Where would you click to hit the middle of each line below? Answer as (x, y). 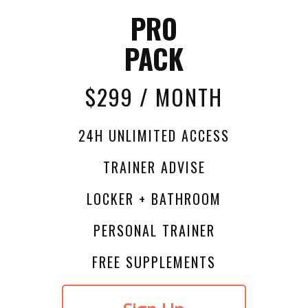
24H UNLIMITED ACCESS (154, 136)
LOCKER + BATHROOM (154, 199)
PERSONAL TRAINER (154, 231)
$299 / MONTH (154, 97)
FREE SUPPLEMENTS (154, 262)
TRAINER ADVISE (154, 167)
